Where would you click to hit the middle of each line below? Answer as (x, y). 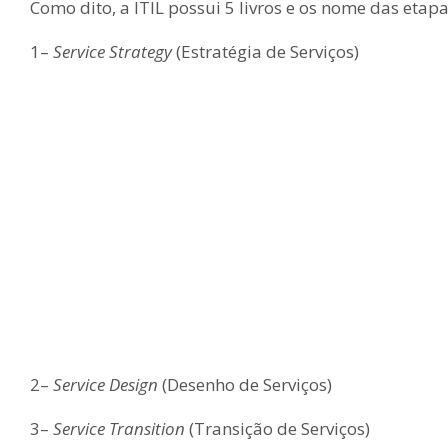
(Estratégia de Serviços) (265, 52)
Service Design (107, 384)
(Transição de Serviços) (279, 429)
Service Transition (121, 429)
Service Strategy (112, 52)
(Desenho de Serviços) (247, 384)
